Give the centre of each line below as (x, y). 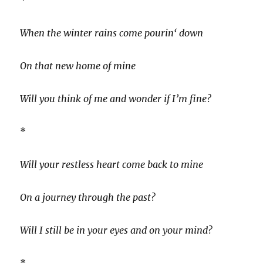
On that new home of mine (78, 65)
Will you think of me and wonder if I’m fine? (116, 98)
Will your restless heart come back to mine (112, 164)
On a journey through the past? (88, 197)
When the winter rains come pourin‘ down (112, 33)
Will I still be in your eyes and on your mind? (117, 230)
